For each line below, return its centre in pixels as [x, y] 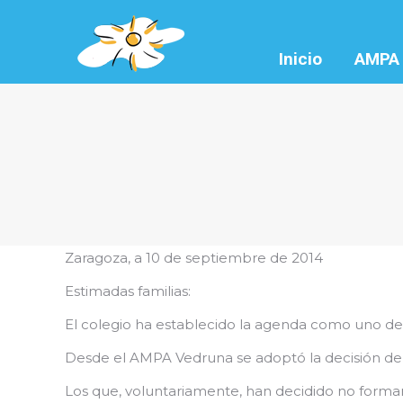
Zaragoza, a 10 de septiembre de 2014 [194, 258]
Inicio [300, 58]
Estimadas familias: [128, 291]
